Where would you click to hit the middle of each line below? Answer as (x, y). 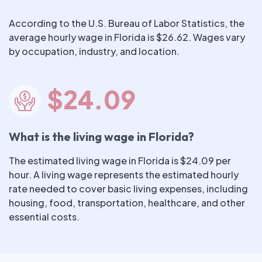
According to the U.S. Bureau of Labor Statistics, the (127, 23)
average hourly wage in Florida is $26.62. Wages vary (127, 37)
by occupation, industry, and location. (94, 51)
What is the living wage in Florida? (101, 137)
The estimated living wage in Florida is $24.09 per (120, 161)
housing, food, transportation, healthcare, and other (127, 203)
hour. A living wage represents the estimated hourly (124, 175)
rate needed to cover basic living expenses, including (128, 189)
